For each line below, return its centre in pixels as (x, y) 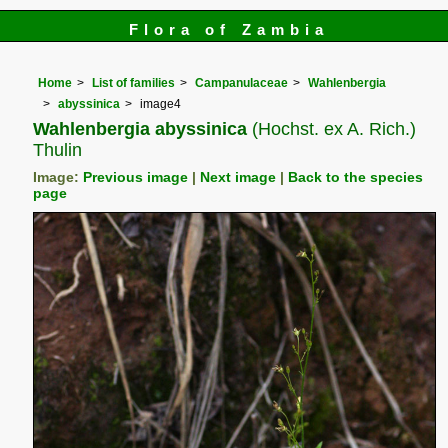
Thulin (58, 149)
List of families (134, 83)
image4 (161, 103)
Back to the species (356, 177)
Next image (238, 177)
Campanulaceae (242, 83)
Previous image (136, 177)
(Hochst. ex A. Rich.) (332, 128)
